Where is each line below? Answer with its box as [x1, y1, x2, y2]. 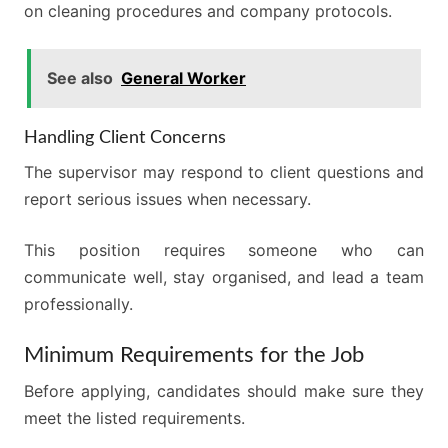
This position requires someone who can [24, 240, 424, 260]
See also [47, 68, 113, 88]
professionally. [24, 294, 133, 314]
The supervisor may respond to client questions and [24, 162, 424, 182]
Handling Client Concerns [24, 129, 226, 147]
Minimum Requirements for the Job [24, 344, 364, 366]
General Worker [121, 68, 246, 88]
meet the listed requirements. [24, 408, 245, 428]
